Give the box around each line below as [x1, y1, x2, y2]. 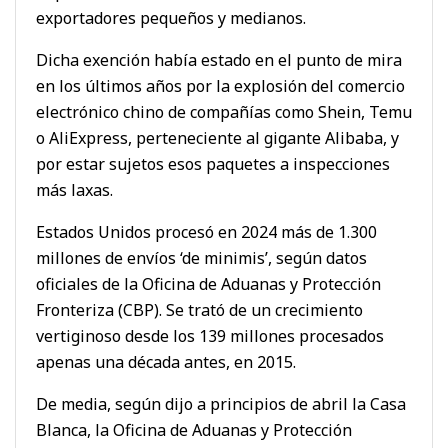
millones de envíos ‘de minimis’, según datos [36, 246, 367, 269]
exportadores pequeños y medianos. [36, 6, 306, 29]
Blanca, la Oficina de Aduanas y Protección [36, 418, 352, 441]
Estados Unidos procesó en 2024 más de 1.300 [36, 220, 377, 243]
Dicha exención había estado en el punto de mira [36, 48, 402, 71]
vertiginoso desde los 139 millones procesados [36, 324, 384, 347]
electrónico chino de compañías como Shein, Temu [36, 100, 412, 123]
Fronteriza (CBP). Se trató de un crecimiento [36, 298, 363, 321]
